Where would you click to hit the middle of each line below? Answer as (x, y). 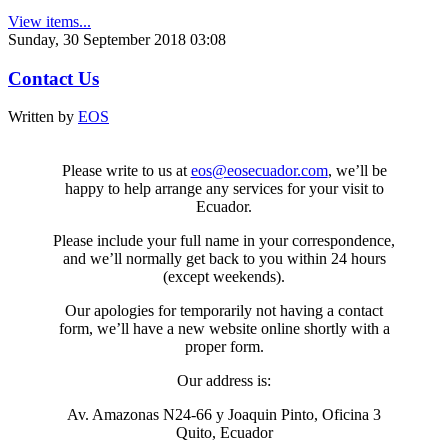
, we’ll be (357, 171)
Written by (43, 117)
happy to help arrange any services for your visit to (224, 189)
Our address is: (224, 381)
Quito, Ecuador (224, 433)
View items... (49, 21)
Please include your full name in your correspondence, (224, 241)
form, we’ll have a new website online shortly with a (224, 329)
